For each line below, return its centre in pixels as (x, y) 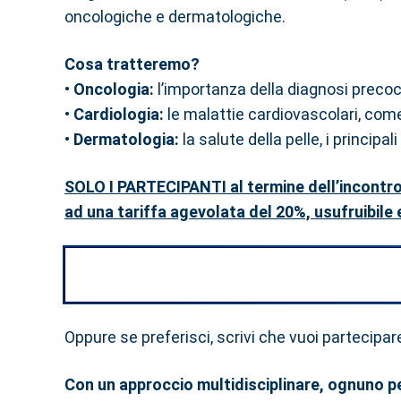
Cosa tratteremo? (132, 64)
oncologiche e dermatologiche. (175, 17)
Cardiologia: (120, 114)
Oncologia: (114, 89)
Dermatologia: (124, 139)
